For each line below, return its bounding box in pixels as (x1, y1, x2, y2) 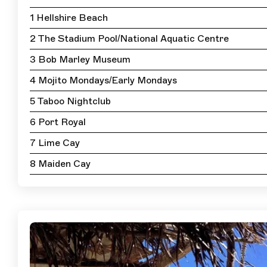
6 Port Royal (30, 116, 86, 129)
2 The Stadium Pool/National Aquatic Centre (30, 33, 229, 45)
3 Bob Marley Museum (30, 54, 131, 66)
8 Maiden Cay (30, 158, 91, 170)
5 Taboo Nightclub (30, 95, 111, 108)
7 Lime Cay (30, 137, 80, 150)
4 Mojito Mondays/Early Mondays (30, 74, 177, 87)
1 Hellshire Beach (30, 12, 108, 24)
